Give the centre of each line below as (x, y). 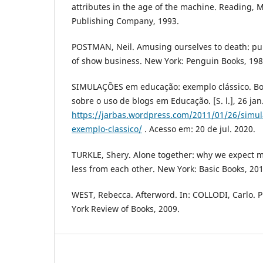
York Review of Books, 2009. (126, 209)
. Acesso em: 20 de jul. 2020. (199, 129)
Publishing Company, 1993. (125, 21)
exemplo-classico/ (107, 129)
